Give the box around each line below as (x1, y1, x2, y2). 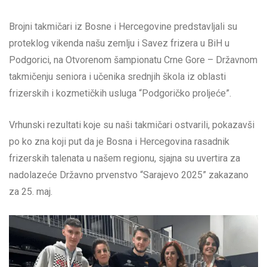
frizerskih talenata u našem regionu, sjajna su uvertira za (9, 153, 240, 164)
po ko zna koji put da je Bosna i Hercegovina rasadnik (9, 136, 229, 148)
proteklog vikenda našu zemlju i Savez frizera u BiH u (9, 38, 229, 49)
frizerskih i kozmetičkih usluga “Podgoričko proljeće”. (9, 88, 231, 100)
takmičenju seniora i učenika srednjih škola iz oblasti (9, 71, 226, 83)
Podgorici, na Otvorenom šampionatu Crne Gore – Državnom (9, 54, 257, 66)
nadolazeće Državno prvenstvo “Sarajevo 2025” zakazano (9, 169, 249, 181)
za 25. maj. (9, 186, 52, 198)
